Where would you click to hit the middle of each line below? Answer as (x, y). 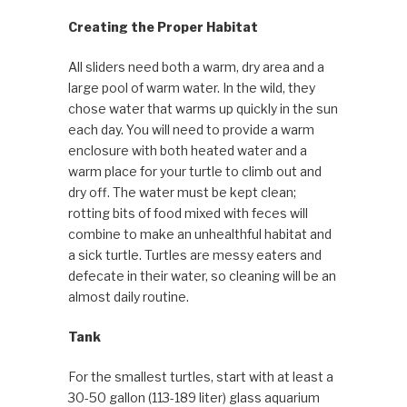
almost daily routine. (128, 297)
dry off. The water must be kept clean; (182, 193)
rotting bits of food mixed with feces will (188, 213)
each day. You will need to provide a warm (191, 130)
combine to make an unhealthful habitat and (199, 234)
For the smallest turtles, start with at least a (200, 377)
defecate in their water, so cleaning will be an (202, 276)
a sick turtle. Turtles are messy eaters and (194, 255)
